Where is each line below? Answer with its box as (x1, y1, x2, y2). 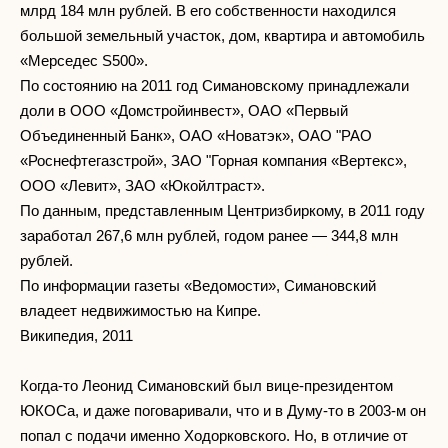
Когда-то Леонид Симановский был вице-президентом (20, 376, 393, 394)
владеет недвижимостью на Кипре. (20, 301, 261, 319)
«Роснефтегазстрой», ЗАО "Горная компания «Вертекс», (20, 151, 407, 169)
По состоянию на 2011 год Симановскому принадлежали (20, 76, 409, 94)
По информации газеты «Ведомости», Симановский (20, 276, 376, 294)
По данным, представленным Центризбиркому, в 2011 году (20, 201, 425, 219)
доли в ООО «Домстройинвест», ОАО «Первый (20, 101, 348, 119)
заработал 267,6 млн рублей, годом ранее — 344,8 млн (20, 226, 398, 244)
